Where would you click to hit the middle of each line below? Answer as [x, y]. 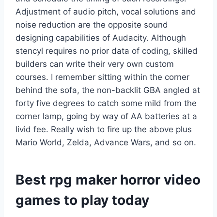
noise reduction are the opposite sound [92, 24]
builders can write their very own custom [95, 64]
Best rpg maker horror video [108, 179]
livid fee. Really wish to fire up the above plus [104, 129]
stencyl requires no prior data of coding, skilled [107, 51]
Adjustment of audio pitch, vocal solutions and [106, 11]
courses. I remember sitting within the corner [102, 77]
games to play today [82, 200]
